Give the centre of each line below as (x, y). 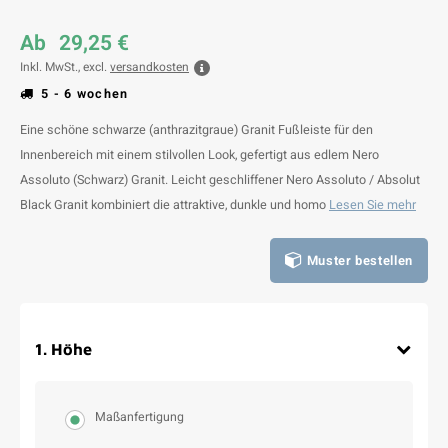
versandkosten (149, 67)
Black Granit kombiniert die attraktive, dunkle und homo (174, 205)
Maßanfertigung (139, 417)
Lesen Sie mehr (372, 205)
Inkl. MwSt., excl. (65, 67)
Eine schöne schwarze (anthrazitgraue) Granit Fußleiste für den (196, 130)
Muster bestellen (359, 260)
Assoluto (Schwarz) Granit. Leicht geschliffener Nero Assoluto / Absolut (220, 180)
